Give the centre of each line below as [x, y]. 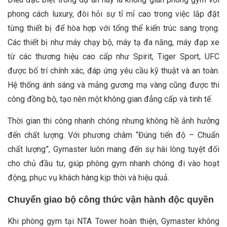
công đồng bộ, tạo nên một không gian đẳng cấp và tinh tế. [110, 99]
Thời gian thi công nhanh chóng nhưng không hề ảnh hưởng [113, 121]
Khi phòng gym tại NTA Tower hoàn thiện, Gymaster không [113, 221]
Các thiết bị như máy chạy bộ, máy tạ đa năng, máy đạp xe [113, 42]
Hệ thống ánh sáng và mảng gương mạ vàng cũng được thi [113, 85]
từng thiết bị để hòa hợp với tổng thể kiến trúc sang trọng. [113, 28]
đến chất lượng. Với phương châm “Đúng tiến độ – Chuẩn [113, 135]
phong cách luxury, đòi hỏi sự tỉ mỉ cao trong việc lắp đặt [113, 14]
